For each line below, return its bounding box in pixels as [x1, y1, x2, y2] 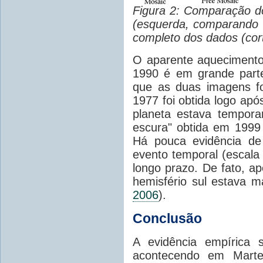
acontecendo [133, 248, 200, 262]
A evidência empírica [133, 235, 250, 248]
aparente [146, 53, 193, 66]
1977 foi [133, 93, 175, 107]
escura [133, 120, 168, 134]
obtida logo [174, 93, 240, 107]
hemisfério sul [133, 174, 207, 188]
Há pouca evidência [133, 134, 242, 147]
